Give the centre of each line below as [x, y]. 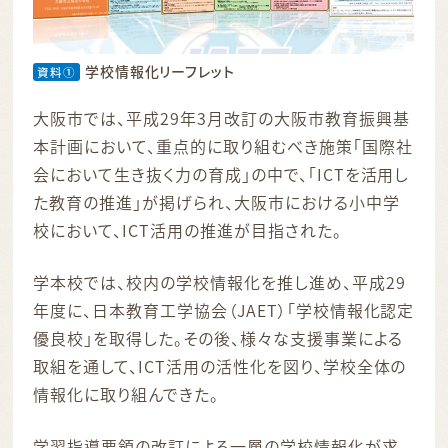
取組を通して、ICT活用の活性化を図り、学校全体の [220, 365]
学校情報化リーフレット [160, 70]
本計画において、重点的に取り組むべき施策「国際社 [223, 145]
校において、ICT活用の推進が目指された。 [187, 229]
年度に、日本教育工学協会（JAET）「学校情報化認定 [224, 309]
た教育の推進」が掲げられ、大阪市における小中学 [216, 201]
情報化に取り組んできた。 [126, 393]
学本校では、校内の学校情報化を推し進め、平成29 [219, 281]
